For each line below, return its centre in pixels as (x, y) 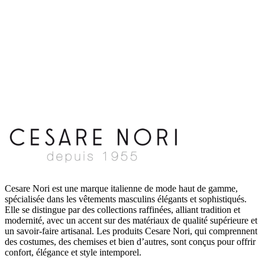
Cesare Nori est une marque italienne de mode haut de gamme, (121, 188)
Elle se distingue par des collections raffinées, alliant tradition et (122, 209)
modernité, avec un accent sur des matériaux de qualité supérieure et (131, 220)
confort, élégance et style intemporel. (73, 252)
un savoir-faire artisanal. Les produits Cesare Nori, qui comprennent (131, 231)
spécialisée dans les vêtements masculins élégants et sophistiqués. (126, 199)
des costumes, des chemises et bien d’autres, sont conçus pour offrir (130, 241)
